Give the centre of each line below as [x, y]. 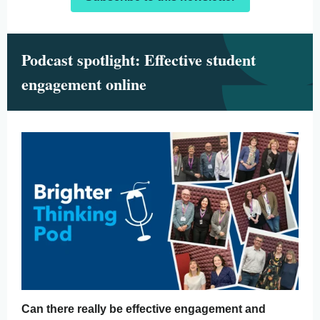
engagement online [86, 84]
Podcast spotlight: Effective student [139, 60]
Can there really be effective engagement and [144, 309]
